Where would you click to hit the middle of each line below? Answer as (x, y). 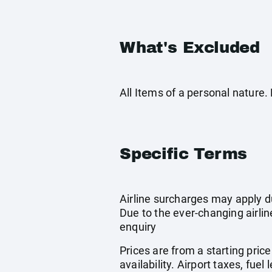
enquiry (138, 227)
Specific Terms (184, 154)
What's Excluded (190, 47)
